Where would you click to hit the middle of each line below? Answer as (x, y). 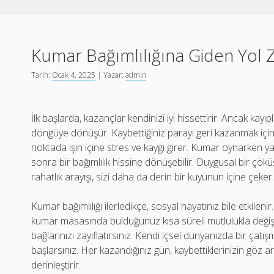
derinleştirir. (56, 265)
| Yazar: (111, 75)
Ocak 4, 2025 (74, 75)
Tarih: (42, 75)
